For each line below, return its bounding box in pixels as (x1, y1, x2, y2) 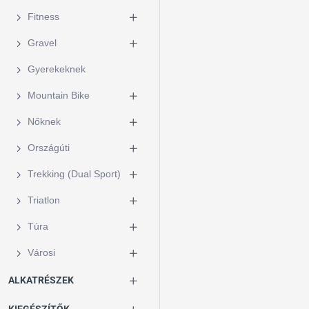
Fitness (28, 11, 59, 22)
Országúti (28, 142, 70, 153)
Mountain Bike (28, 90, 90, 101)
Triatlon (28, 195, 60, 206)
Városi (28, 247, 55, 258)
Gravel (28, 37, 57, 48)
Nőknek (28, 116, 61, 127)
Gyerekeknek (28, 63, 86, 74)
